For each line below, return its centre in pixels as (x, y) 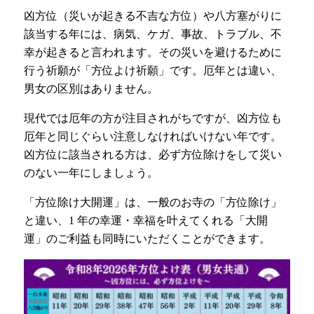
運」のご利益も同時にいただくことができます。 (148, 238)
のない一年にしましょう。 (91, 172)
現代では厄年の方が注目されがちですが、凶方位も (153, 118)
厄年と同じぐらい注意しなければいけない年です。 (153, 136)
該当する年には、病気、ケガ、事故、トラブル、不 (153, 34)
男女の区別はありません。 (91, 88)
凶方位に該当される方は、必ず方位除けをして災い (153, 154)
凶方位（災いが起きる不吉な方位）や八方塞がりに (153, 15)
